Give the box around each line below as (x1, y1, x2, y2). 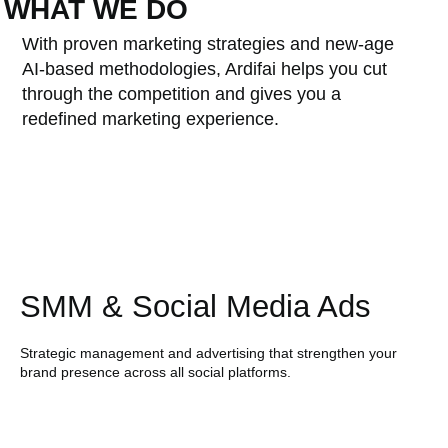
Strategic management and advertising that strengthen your (19, 345, 397, 362)
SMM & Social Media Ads (19, 289, 371, 325)
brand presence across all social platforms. (19, 364, 291, 381)
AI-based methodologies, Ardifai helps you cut (21, 59, 387, 80)
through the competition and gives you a (21, 84, 341, 105)
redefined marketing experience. (21, 109, 279, 130)
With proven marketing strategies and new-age (21, 34, 394, 55)
